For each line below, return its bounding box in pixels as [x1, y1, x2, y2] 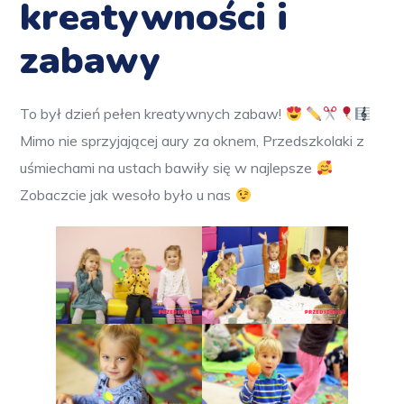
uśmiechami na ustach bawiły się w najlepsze [20, 159, 317, 178]
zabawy [20, 35, 161, 87]
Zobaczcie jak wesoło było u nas [20, 186, 235, 205]
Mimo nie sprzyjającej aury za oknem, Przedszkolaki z [20, 132, 365, 151]
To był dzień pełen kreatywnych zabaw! [20, 105, 286, 124]
